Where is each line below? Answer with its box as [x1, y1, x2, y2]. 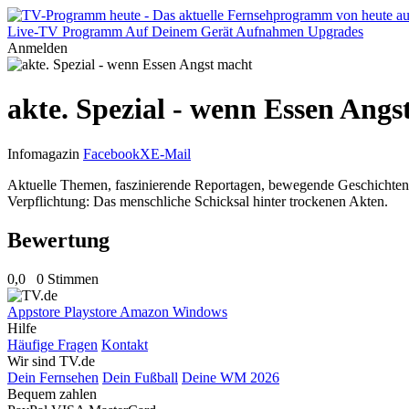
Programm [62, 24, 122, 39]
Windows [173, 303, 227, 320]
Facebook [83, 145, 140, 162]
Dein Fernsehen [7, 369, 99, 385]
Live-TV [7, 24, 58, 39]
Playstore [64, 303, 120, 320]
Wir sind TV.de [7, 352, 95, 369]
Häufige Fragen [7, 336, 98, 352]
